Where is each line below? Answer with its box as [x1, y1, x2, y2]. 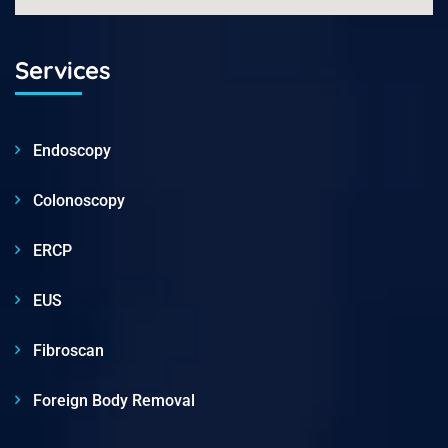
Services [15, 54, 111, 85]
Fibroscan [33, 340, 104, 360]
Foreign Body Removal [33, 390, 195, 410]
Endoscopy [33, 140, 111, 160]
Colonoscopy [33, 190, 125, 210]
